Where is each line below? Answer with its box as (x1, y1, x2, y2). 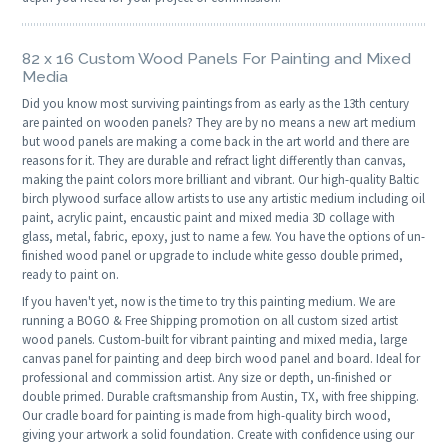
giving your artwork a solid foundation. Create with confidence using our (22, 426, 415, 444)
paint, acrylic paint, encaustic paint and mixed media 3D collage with (22, 209, 396, 227)
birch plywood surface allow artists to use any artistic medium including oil (22, 190, 426, 208)
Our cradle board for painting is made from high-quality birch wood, (22, 407, 392, 425)
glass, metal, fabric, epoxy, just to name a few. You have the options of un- (22, 228, 426, 246)
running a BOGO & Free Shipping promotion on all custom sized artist (22, 312, 399, 330)
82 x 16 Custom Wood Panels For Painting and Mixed (22, 49, 412, 69)
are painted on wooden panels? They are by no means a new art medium (22, 114, 417, 132)
